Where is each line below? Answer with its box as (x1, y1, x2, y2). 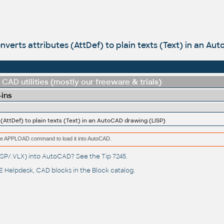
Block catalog (91, 166, 133, 175)
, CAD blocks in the (32, 166, 92, 175)
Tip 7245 (101, 152, 126, 161)
